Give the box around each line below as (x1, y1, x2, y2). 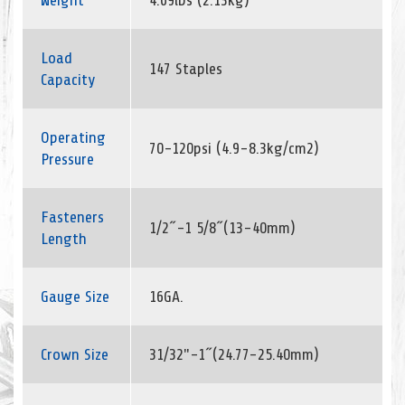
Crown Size (41, 345, 108, 363)
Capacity (41, 71, 95, 89)
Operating (41, 128, 106, 146)
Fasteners (41, 208, 104, 226)
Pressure (41, 150, 94, 168)
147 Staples (149, 60, 222, 78)
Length (41, 230, 87, 248)
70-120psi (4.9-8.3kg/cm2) (149, 139, 319, 157)
